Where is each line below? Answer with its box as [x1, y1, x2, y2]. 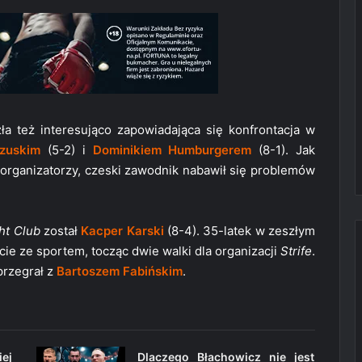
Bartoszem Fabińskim [57, 263, 183, 279]
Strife [280, 242, 312, 259]
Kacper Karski [81, 222, 164, 238]
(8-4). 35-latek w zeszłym [163, 222, 316, 238]
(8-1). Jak [251, 141, 316, 158]
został [40, 222, 82, 238]
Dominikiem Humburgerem [92, 141, 252, 158]
